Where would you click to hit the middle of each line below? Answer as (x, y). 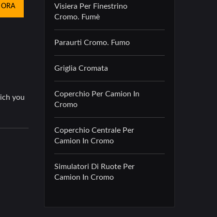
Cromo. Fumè (77, 17)
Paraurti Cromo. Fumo (92, 43)
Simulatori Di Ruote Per (94, 167)
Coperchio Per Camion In (97, 94)
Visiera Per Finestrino (91, 6)
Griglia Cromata (81, 68)
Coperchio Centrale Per (94, 130)
